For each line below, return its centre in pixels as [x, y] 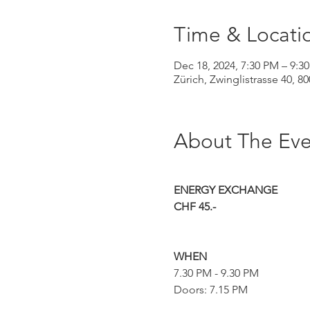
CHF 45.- [194, 207]
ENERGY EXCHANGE [225, 190]
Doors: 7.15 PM [210, 290]
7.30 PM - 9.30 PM [216, 273]
